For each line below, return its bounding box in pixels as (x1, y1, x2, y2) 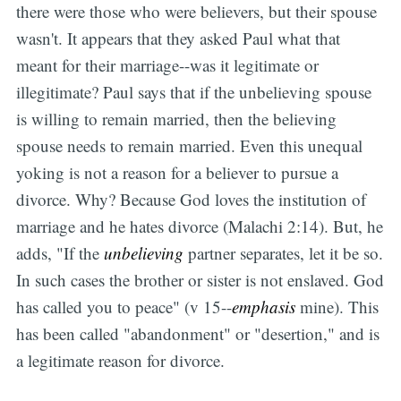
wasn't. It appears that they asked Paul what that (15, 27, 340, 50)
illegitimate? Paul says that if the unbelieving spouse (15, 81, 371, 104)
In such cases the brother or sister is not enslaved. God (15, 269, 384, 292)
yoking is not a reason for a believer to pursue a (15, 161, 338, 184)
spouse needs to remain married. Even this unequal (15, 134, 363, 158)
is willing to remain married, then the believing (15, 107, 337, 131)
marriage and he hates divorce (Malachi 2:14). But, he (15, 215, 383, 238)
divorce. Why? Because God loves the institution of (15, 188, 366, 211)
